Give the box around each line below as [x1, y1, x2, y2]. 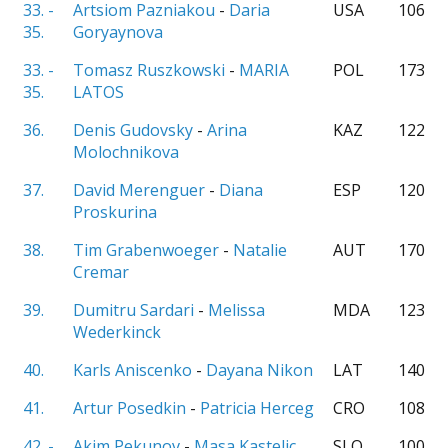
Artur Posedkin [73, 397, 186, 419]
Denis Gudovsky [73, 119, 193, 141]
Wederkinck [73, 321, 161, 343]
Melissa [208, 299, 265, 321]
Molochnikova [73, 141, 179, 163]
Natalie [233, 239, 287, 261]
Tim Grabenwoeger [73, 239, 219, 261]
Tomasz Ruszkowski [73, 59, 225, 81]
